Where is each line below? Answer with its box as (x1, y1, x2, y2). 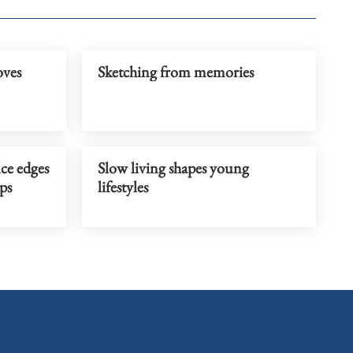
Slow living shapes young (97, 157, 249, 178)
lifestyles (97, 176, 148, 197)
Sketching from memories (97, 61, 254, 82)
